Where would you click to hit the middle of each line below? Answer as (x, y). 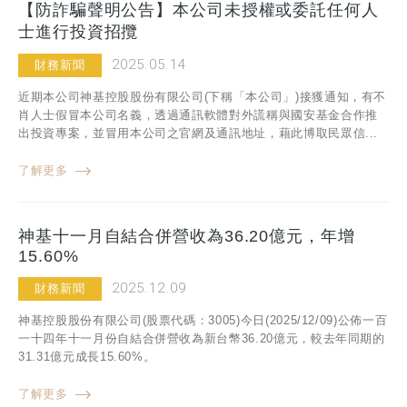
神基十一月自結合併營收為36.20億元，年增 (187, 237)
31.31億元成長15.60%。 (87, 357)
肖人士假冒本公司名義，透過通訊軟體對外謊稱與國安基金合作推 (198, 115)
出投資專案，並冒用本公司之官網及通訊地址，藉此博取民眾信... (199, 133)
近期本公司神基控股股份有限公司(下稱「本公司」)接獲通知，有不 (203, 97)
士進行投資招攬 (79, 32)
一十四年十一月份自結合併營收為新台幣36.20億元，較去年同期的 (202, 339)
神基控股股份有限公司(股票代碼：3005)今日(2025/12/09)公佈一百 (203, 321)
